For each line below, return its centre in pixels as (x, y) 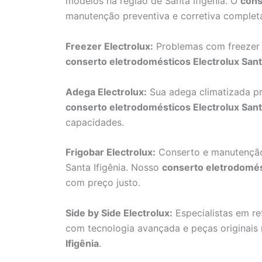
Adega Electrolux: (106, 92)
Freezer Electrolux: (109, 46)
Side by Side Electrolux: (119, 213)
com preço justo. (103, 183)
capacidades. (95, 122)
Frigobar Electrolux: (111, 152)
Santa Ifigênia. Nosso (114, 168)
